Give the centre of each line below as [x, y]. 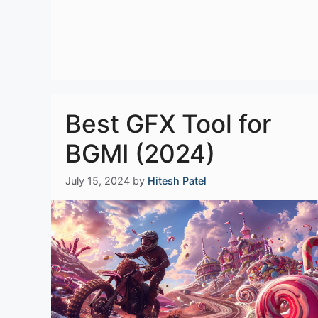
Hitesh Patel [177, 181]
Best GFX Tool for [168, 123]
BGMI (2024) [140, 153]
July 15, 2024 [98, 181]
